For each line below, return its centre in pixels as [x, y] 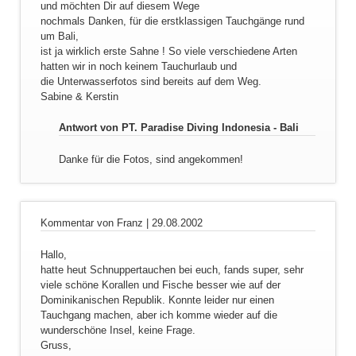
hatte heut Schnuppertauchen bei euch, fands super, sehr [172, 269]
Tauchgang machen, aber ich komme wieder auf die [159, 315]
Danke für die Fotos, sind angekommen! [151, 159]
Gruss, [56, 345]
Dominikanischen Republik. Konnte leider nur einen [157, 300]
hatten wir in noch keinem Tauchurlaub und [138, 66]
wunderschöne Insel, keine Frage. [118, 330]
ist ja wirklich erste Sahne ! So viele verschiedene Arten [168, 51]
